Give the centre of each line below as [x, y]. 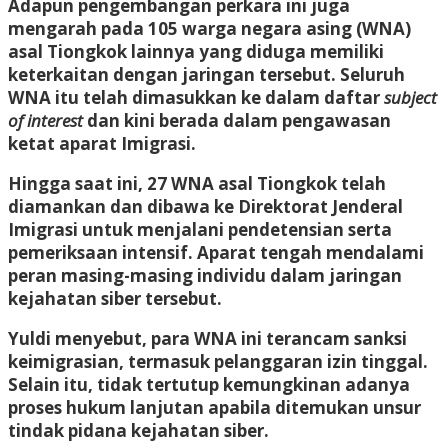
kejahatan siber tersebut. [115, 298]
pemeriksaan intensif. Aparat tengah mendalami [216, 252]
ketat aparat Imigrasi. [102, 143]
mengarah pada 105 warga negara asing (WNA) [209, 28]
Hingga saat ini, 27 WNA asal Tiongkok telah [197, 183]
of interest [45, 120]
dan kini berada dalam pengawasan [237, 120]
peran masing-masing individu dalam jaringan [205, 275]
